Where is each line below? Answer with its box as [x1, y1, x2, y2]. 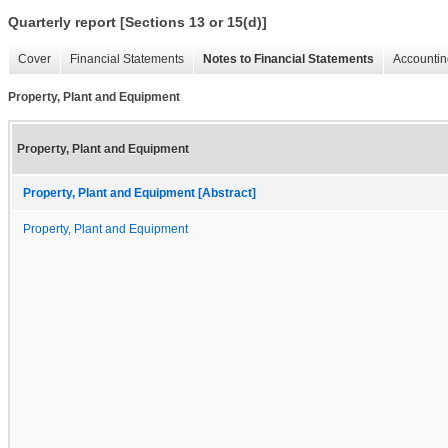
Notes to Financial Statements [203, 52, 374, 67]
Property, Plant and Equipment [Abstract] [23, 186, 256, 199]
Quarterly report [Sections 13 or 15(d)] [8, 14, 267, 31]
